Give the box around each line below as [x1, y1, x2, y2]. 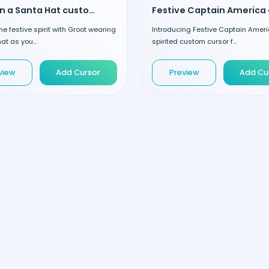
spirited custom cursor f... [152, 36, 237, 46]
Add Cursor [56, 67, 101, 78]
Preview [169, 67, 199, 78]
